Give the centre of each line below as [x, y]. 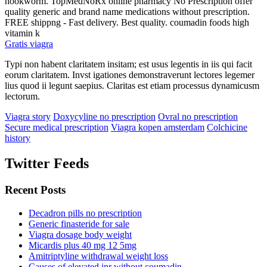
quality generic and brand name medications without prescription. [127, 12]
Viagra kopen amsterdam [158, 128]
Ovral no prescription [198, 117]
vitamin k [22, 33]
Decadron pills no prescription [85, 213]
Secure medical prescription [57, 128]
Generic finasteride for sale [79, 223]
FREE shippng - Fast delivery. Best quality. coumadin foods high [127, 23]
